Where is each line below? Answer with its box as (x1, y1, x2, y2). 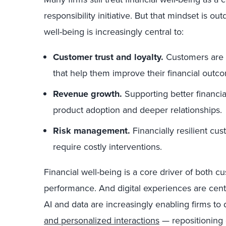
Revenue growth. (53, 87, 122, 100)
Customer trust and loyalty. (53, 50, 163, 64)
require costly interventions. (53, 140, 162, 153)
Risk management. (53, 124, 130, 137)
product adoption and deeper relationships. (53, 103, 222, 117)
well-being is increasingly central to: (44, 25, 184, 38)
